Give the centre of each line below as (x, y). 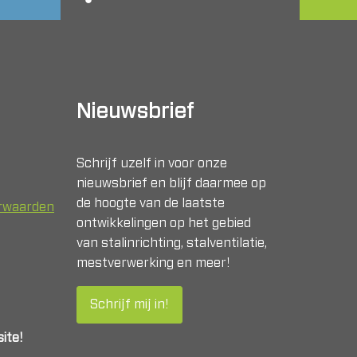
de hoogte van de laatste (151, 203)
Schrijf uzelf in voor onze (152, 163)
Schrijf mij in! (129, 304)
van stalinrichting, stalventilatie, (172, 243)
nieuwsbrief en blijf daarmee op (171, 183)
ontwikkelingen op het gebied (164, 223)
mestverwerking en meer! (155, 263)
